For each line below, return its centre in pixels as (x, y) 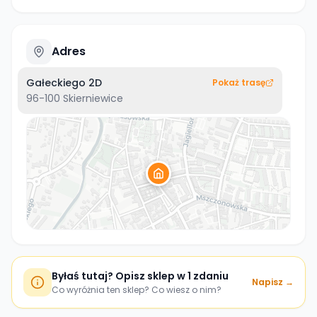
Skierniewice (93, 98)
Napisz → (273, 282)
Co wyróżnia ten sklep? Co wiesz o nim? (137, 290)
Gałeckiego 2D (64, 83)
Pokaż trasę (239, 82)
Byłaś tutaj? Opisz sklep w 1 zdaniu (140, 276)
